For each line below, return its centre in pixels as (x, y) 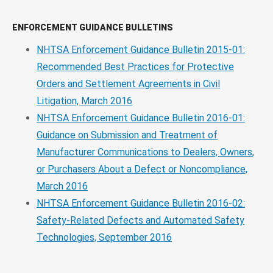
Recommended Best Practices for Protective (135, 66)
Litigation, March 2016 (84, 101)
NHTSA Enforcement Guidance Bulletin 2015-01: (141, 49)
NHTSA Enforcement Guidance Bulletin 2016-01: (141, 118)
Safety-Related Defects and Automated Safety (140, 220)
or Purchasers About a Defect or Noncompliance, (142, 169)
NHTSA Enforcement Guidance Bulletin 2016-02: (141, 203)
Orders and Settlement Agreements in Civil (128, 83)
